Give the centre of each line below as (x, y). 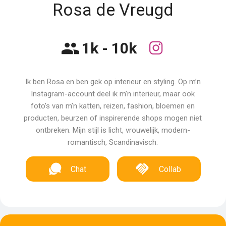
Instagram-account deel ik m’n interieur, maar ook (113, 94)
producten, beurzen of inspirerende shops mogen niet (113, 118)
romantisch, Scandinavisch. (113, 142)
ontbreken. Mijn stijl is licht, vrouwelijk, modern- (113, 130)
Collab (170, 169)
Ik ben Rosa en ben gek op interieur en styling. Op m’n (113, 82)
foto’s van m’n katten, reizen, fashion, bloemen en (113, 106)
